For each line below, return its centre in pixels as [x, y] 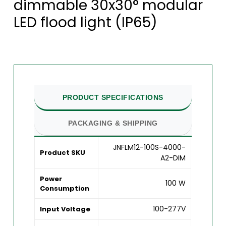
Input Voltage [65, 209]
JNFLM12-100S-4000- [150, 148]
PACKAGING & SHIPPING [113, 123]
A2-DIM [173, 158]
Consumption [65, 189]
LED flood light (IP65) [85, 22]
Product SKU [63, 153]
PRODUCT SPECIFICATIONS [113, 98]
